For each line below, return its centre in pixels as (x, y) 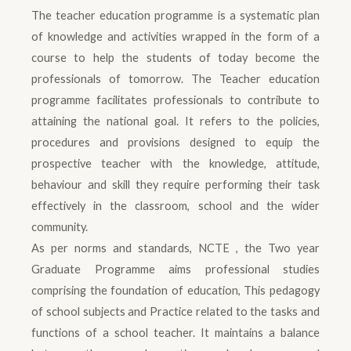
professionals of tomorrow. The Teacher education (175, 78)
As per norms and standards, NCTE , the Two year (175, 248)
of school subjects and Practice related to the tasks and (175, 311)
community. (60, 226)
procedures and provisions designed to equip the (175, 142)
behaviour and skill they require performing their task (175, 184)
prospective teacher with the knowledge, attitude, (175, 163)
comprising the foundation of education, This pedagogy (175, 290)
